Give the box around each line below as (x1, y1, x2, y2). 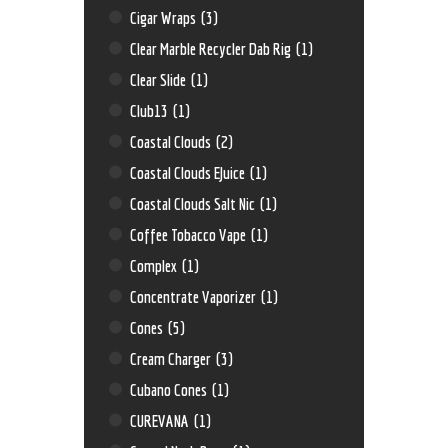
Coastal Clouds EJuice (130, 162, 249, 182)
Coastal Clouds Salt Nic (130, 193, 259, 213)
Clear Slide (130, 69, 190, 89)
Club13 (130, 100, 172, 120)
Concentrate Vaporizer (130, 286, 260, 306)
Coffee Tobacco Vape (130, 224, 250, 244)
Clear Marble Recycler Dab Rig (130, 38, 295, 58)
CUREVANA (130, 410, 193, 430)
